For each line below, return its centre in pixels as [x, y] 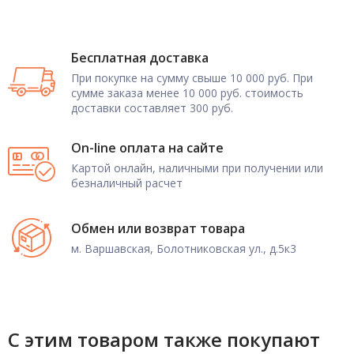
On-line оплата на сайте [147, 147]
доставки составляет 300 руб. [152, 107]
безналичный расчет [127, 183]
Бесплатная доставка [140, 57]
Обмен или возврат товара [158, 228]
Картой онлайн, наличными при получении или [197, 168]
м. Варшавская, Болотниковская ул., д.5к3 [184, 248]
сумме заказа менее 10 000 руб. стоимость [187, 92]
